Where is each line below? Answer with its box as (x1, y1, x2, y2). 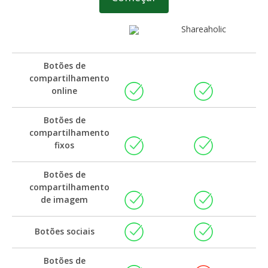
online (51, 84, 78, 96)
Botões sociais (34, 226, 95, 237)
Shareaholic (181, 23, 226, 35)
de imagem (41, 194, 89, 206)
